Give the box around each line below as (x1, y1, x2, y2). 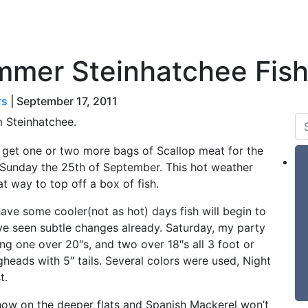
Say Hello (132, 12, 182, 26)
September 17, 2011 (16, 94, 118, 108)
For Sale (192, 12, 235, 26)
